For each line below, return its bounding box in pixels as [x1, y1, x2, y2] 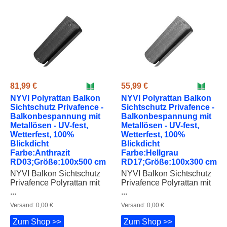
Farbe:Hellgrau [121, 148, 178, 157]
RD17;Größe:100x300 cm [121, 157, 217, 166]
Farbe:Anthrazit [10, 148, 70, 157]
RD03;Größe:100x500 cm [10, 157, 106, 166]
